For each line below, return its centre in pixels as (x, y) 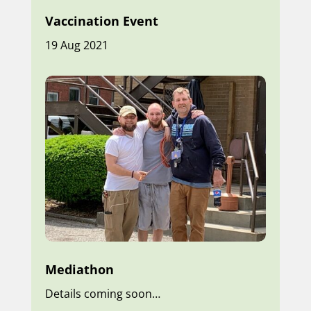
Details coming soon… (102, 294)
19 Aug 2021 (76, 45)
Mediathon (79, 270)
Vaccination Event (101, 21)
